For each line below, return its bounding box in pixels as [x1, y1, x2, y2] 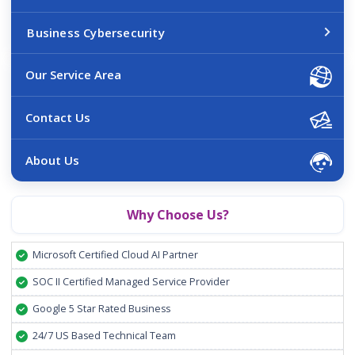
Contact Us [25, 109, 91, 125]
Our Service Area [25, 66, 122, 82]
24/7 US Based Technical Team [32, 328, 177, 342]
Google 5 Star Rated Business [32, 301, 171, 315]
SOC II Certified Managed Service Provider [32, 274, 231, 288]
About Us [25, 151, 80, 168]
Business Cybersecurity [27, 24, 165, 40]
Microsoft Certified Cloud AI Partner [32, 247, 199, 261]
